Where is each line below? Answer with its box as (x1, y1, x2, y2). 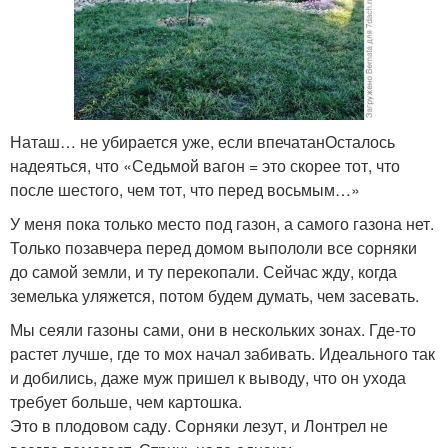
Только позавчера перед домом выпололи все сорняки (10, 235, 417, 259)
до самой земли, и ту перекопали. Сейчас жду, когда (10, 259, 397, 283)
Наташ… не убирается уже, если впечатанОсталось (10, 129, 395, 153)
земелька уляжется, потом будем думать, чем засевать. (10, 283, 419, 307)
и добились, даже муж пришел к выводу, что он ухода (10, 365, 406, 389)
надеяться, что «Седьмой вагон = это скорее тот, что (10, 153, 400, 177)
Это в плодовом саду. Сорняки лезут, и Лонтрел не (10, 413, 388, 437)
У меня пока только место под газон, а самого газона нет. (10, 211, 434, 235)
